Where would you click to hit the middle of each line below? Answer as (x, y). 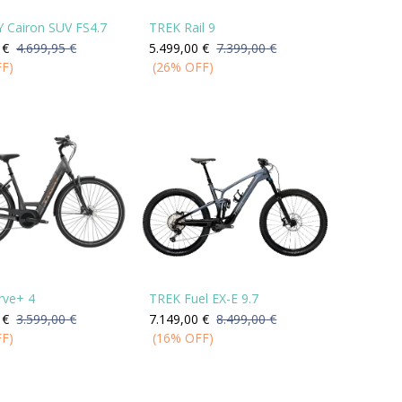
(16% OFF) (184, 337)
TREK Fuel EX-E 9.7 (204, 298)
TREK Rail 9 (183, 28)
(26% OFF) (184, 67)
